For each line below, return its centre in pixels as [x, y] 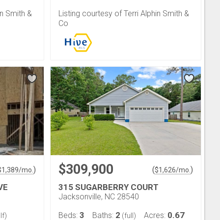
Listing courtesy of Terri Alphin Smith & [124, 13]
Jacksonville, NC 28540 [99, 196]
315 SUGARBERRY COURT [109, 187]
